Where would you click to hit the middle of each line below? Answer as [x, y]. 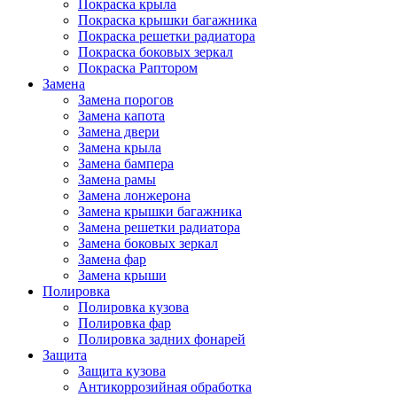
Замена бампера [126, 164]
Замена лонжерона [134, 196]
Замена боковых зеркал [148, 244]
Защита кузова [122, 371]
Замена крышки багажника [160, 212]
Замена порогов [126, 100]
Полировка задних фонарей [162, 339]
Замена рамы [117, 180]
